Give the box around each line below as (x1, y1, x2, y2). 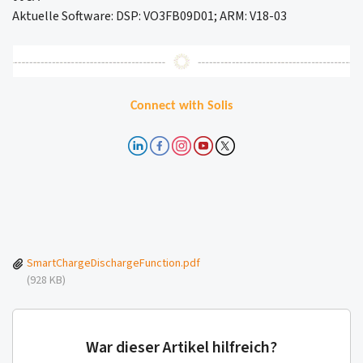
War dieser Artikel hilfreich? (86, 335, 277, 359)
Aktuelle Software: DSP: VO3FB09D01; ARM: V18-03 (12, 7, 287, 26)
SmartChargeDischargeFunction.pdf (27, 254, 200, 271)
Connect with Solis (130, 99, 233, 113)
